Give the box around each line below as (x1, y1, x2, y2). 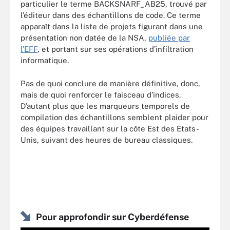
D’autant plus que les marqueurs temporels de (21, 101, 190, 110)
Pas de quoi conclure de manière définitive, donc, (21, 79, 200, 88)
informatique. (21, 56, 69, 65)
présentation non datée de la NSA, (21, 33, 148, 42)
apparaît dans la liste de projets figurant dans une (21, 22, 203, 31)
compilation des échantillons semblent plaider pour (21, 112, 208, 122)
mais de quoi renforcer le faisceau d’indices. (21, 90, 181, 99)
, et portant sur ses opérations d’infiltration (37, 45, 194, 53)
